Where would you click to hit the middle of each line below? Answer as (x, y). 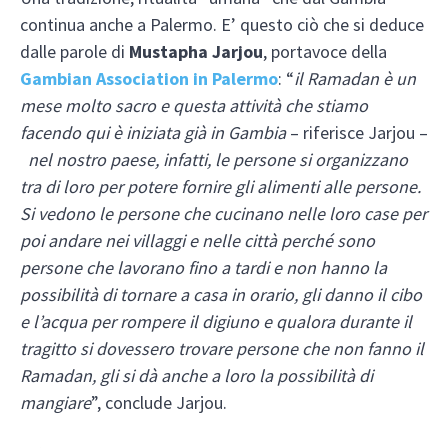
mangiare (55, 403)
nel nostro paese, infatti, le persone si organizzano (216, 160)
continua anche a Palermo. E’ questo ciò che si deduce (222, 25)
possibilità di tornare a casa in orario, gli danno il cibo (221, 295)
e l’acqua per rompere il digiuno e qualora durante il (216, 322)
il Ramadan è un (355, 79)
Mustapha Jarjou (196, 52)
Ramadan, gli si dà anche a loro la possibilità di (196, 376)
